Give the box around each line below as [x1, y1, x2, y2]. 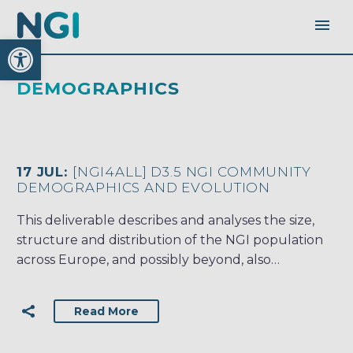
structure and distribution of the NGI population [17, 232, 323, 248]
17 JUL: [17, 164, 72, 180]
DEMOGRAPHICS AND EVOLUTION [17, 180, 271, 196]
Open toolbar [7, 31, 171, 61]
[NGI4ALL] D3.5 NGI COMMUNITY [72, 164, 311, 180]
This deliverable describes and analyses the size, [17, 213, 314, 229]
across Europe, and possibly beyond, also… [17, 252, 280, 268]
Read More [74, 304, 139, 318]
